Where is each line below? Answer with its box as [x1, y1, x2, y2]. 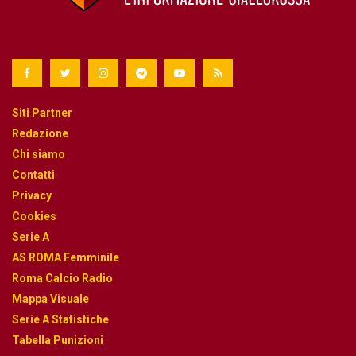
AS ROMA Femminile [12, 250, 119, 264]
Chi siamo [12, 147, 65, 161]
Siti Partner [12, 106, 72, 119]
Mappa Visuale [12, 292, 89, 305]
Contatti [12, 168, 55, 181]
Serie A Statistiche [12, 312, 109, 326]
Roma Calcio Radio [12, 271, 113, 284]
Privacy [12, 188, 52, 202]
